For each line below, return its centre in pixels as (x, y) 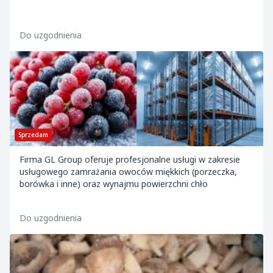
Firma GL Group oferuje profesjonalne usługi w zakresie (130, 159)
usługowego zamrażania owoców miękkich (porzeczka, (128, 172)
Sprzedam (33, 135)
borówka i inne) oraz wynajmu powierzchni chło (114, 184)
